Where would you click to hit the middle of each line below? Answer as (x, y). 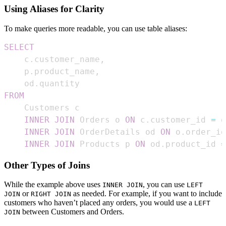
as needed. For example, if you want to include (147, 194)
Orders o (100, 120)
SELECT (19, 47)
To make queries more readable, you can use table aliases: (96, 28)
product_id (193, 144)
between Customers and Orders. (72, 212)
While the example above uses (53, 185)
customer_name (67, 59)
